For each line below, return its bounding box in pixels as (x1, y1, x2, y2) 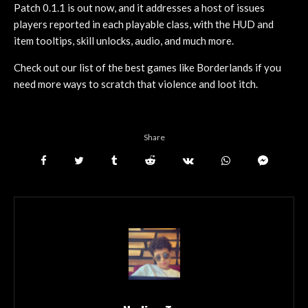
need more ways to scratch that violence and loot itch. (14, 77, 258, 90)
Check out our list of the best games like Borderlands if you (14, 60, 281, 74)
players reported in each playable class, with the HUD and (14, 17, 274, 30)
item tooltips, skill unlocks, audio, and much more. (14, 34, 234, 47)
